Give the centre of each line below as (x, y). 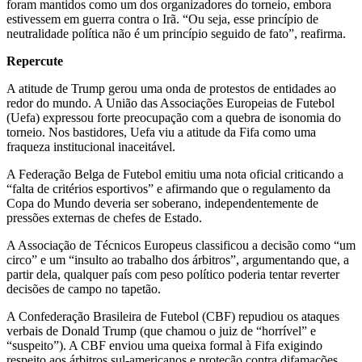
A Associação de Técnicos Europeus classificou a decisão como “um (181, 245)
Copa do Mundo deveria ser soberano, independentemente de (162, 203)
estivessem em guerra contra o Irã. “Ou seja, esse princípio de (162, 19)
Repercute (35, 61)
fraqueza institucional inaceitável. (91, 146)
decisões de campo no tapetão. (84, 288)
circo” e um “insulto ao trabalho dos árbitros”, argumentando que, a (178, 259)
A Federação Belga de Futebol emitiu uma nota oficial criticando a (175, 174)
